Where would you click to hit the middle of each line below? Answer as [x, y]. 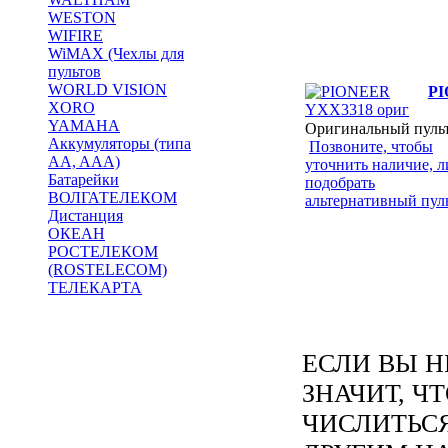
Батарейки [83, 179]
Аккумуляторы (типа [119, 143]
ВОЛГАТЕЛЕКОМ [112, 197]
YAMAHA [84, 125]
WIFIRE [75, 35]
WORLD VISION [107, 89]
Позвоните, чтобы [371, 147]
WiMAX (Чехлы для [116, 53]
